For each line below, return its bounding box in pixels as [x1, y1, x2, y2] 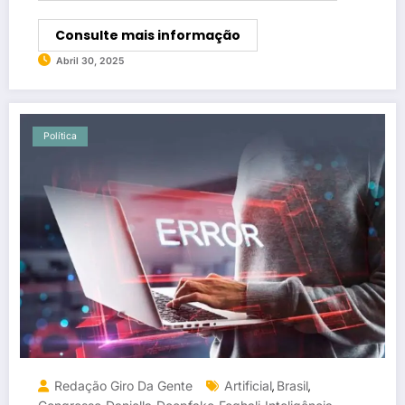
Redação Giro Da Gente [54, 377, 193, 393]
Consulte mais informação [55, 25, 240, 44]
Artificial [224, 377, 272, 393]
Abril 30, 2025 [56, 54, 124, 67]
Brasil [277, 377, 308, 393]
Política [43, 129, 77, 142]
